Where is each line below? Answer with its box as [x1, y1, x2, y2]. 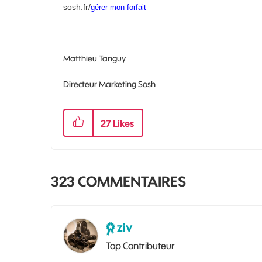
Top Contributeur [106, 239, 175, 251]
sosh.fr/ [63, 2, 91, 12]
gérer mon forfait [91, 2, 146, 12]
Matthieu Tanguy [63, 53, 126, 64]
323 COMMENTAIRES [51, 172, 186, 190]
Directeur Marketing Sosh [63, 78, 156, 89]
